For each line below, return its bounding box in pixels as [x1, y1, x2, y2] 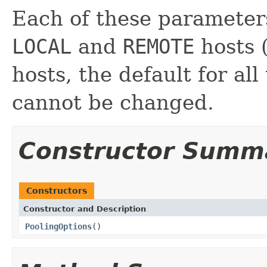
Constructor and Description [23, 204, 146, 213]
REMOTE [123, 34, 194, 58]
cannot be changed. [12, 90, 214, 114]
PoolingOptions [25, 221, 92, 231]
